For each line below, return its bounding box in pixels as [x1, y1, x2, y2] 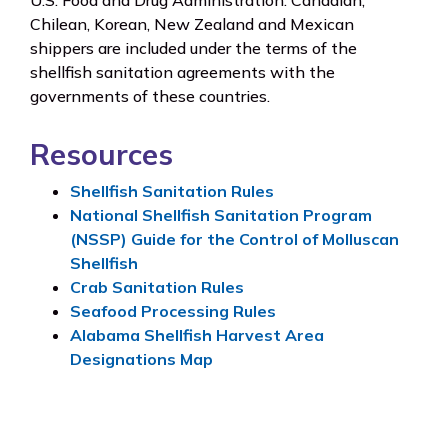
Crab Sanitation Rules [70, 277, 244, 298]
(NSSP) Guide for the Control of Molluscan [70, 229, 399, 250]
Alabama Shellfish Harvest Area [70, 325, 324, 346]
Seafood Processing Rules [70, 301, 276, 322]
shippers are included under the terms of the [30, 38, 357, 59]
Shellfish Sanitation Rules [70, 181, 274, 202]
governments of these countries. [30, 86, 270, 107]
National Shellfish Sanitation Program [70, 205, 372, 226]
